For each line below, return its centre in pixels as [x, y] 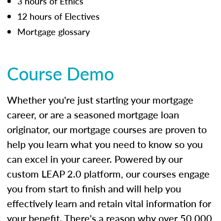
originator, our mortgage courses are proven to [107, 129]
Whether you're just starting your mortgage [100, 99]
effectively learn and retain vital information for [109, 203]
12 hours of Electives [58, 16]
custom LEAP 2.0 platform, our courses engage [108, 173]
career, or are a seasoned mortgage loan [93, 114]
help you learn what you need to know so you [105, 144]
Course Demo [60, 73]
